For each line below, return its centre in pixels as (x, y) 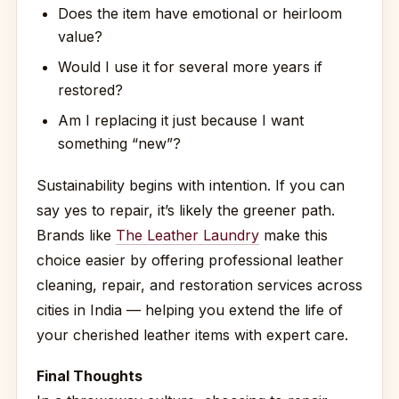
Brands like (76, 235)
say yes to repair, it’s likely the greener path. (186, 210)
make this (293, 235)
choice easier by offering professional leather (190, 260)
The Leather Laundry (187, 235)
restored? (90, 90)
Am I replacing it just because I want (181, 120)
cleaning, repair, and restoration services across (199, 285)
